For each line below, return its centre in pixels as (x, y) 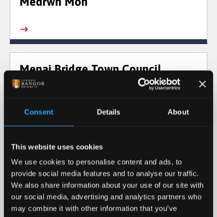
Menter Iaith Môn (64, 203)
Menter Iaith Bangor (71, 136)
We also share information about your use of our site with (108, 185)
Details (108, 112)
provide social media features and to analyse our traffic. (105, 173)
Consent (39, 112)
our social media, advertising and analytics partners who (106, 197)
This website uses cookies (57, 147)
